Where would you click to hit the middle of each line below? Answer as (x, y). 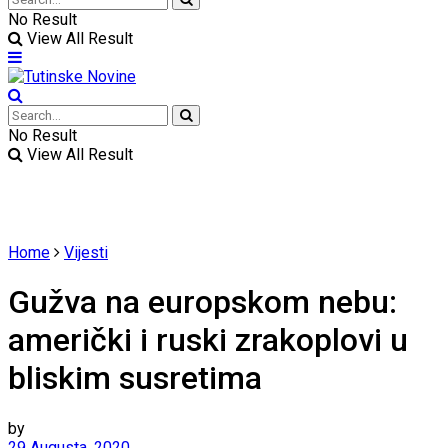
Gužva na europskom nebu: (202, 302)
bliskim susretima (135, 378)
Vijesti (86, 252)
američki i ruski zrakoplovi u (208, 340)
